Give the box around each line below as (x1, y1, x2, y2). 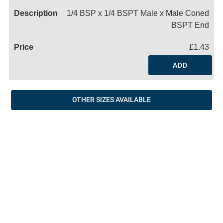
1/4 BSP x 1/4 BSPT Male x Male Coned (67, 9, 209, 18)
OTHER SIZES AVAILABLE (72, 96, 151, 104)
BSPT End (171, 21, 209, 30)
